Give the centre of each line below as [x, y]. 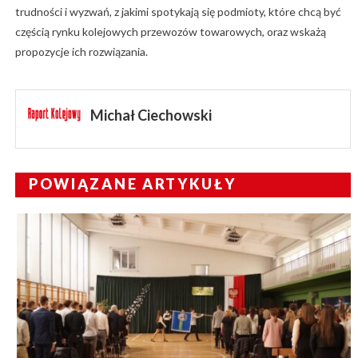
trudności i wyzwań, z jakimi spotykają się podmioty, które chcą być [178, 12]
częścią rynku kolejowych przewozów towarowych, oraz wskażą [170, 32]
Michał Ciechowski [151, 115]
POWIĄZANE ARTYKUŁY [132, 184]
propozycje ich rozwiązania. [81, 52]
